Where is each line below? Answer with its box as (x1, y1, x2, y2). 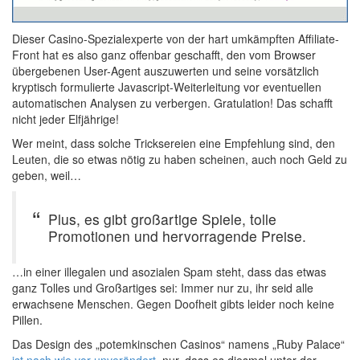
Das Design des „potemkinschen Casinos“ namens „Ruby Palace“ (12, 336, 345, 353)
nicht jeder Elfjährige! (12, 111, 119, 128)
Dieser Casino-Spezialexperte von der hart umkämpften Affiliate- (12, 31, 339, 47)
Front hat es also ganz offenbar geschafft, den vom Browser (12, 47, 316, 63)
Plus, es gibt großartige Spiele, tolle (48, 209, 276, 230)
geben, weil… (12, 167, 81, 184)
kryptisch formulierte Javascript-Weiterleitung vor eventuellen (12, 79, 321, 96)
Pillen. (12, 312, 43, 329)
